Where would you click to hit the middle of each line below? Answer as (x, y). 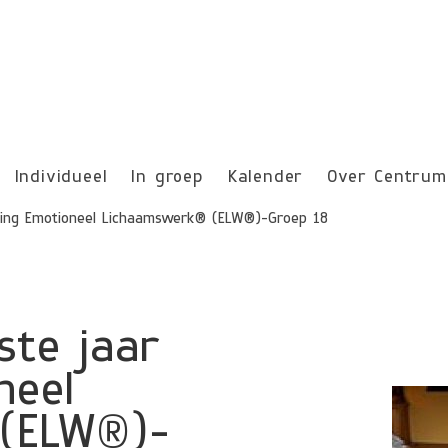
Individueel (61, 178)
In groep (167, 178)
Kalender (265, 178)
